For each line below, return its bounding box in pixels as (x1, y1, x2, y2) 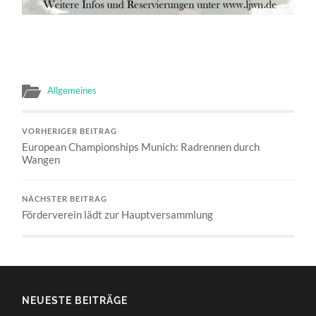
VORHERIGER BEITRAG (22, 127, 118, 135)
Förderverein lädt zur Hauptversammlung (22, 208, 214, 221)
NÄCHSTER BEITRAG (22, 195, 108, 203)
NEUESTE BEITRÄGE (22, 294, 128, 306)
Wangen (22, 153, 61, 166)
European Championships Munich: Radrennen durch (22, 140, 260, 153)
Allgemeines (47, 85, 97, 96)
